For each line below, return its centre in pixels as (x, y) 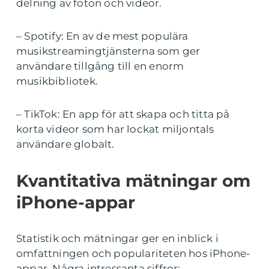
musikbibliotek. (57, 81)
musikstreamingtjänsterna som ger (108, 51)
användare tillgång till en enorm (100, 66)
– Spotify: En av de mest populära (102, 36)
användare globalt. (65, 144)
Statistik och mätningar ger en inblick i (118, 238)
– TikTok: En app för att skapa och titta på (123, 114)
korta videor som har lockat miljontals (115, 129)
